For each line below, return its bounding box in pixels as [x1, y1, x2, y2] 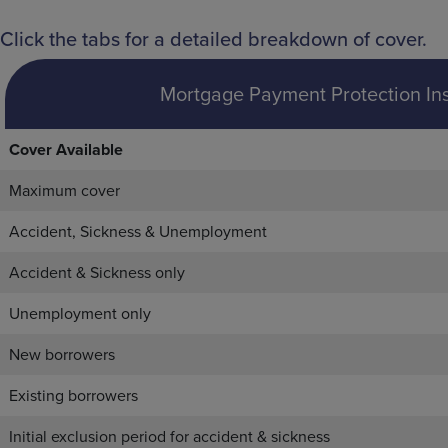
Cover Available [9, 138, 123, 161]
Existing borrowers [9, 384, 138, 407]
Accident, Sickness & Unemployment [9, 220, 267, 243]
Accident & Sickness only [9, 261, 185, 284]
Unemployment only [9, 302, 151, 325]
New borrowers [9, 343, 115, 366]
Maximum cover [9, 179, 120, 202]
